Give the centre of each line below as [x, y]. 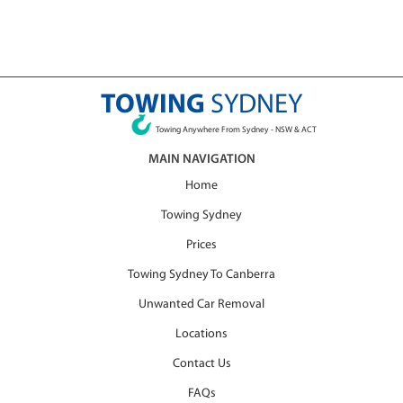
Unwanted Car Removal [201, 304]
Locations [201, 334]
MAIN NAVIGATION [201, 160]
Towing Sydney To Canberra [201, 275]
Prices [201, 245]
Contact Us [201, 364]
